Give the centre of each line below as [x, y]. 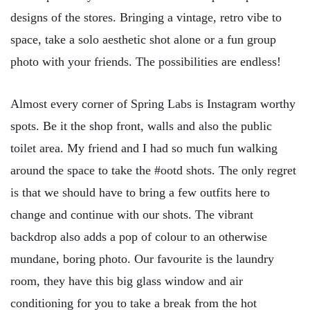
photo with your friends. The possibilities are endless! [146, 61]
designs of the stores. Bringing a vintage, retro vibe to [146, 17]
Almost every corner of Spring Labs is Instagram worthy [153, 104]
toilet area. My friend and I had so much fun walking [144, 148]
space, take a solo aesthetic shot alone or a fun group [143, 39]
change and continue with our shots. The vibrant [132, 215]
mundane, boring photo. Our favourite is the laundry [142, 259]
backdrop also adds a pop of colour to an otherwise [139, 237]
